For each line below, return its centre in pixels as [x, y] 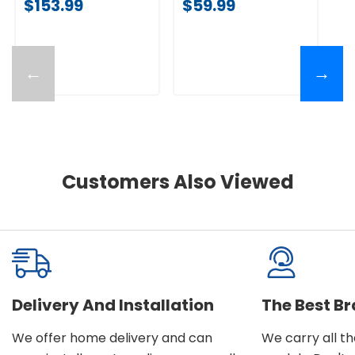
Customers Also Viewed [177, 181]
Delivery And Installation [113, 305]
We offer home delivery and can [112, 338]
